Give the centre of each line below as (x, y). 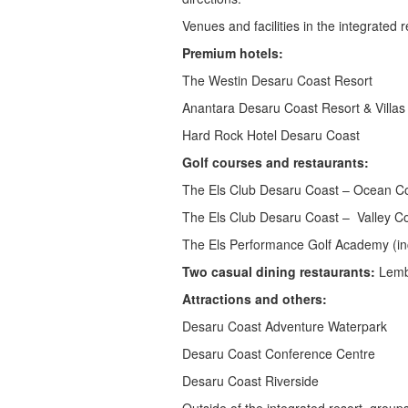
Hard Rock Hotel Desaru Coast (270, 135)
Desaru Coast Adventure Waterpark (284, 326)
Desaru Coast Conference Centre (278, 353)
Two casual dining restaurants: (278, 271)
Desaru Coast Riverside (250, 381)
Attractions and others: (254, 299)
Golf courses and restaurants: (275, 162)
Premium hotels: (232, 53)
